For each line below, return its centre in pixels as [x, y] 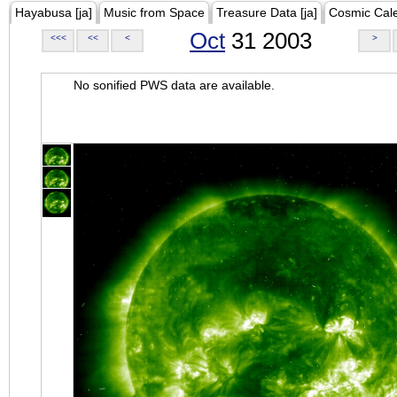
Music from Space [154, 12]
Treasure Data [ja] [267, 12]
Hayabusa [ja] [54, 12]
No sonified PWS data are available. [174, 85]
